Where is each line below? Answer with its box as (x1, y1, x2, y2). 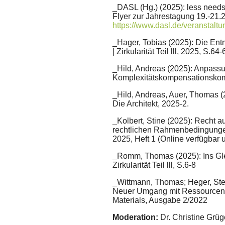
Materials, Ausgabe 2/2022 (113, 196, 207, 205)
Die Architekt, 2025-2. (113, 99, 189, 108)
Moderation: (113, 213, 158, 222)
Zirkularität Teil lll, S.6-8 (113, 161, 196, 170)
